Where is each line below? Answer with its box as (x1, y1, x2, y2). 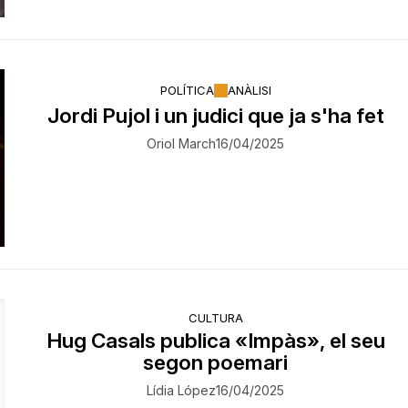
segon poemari (143, 350, 289, 375)
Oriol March (147, 135, 217, 151)
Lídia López (147, 382, 217, 399)
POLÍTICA (159, 83, 214, 98)
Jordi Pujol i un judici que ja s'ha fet (46, 102, 384, 127)
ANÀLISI (227, 83, 271, 98)
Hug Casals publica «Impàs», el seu (46, 328, 385, 353)
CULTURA (188, 311, 243, 326)
